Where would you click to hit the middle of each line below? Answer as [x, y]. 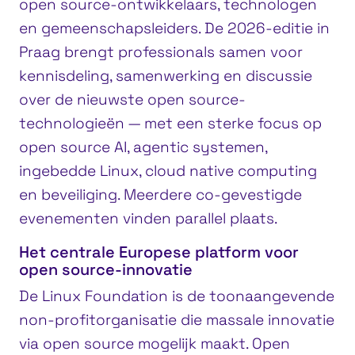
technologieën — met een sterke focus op [170, 123]
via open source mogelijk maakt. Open [155, 343]
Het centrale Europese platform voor [159, 252]
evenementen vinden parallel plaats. [148, 218]
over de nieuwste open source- [132, 99]
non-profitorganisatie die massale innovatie [177, 319]
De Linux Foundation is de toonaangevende [177, 296]
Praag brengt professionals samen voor [161, 52]
